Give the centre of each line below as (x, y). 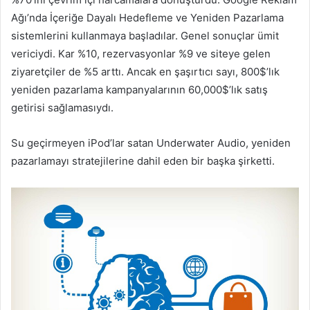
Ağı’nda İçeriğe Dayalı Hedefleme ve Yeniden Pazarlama (147, 17)
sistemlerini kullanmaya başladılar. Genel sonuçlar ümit (145, 35)
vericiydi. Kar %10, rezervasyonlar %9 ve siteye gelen (141, 53)
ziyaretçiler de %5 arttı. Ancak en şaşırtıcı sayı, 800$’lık (145, 71)
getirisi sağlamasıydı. (62, 107)
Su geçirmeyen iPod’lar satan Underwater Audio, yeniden (151, 143)
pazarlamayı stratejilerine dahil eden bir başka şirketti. (143, 161)
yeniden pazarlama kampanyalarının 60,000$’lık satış (139, 89)
